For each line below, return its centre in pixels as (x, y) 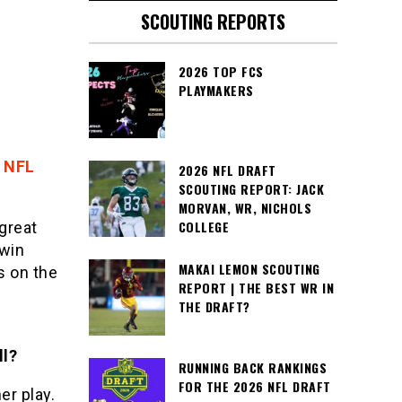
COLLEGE (203, 227)
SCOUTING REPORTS (213, 22)
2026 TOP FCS (221, 71)
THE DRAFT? (214, 306)
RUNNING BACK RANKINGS (252, 367)
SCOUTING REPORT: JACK (251, 189)
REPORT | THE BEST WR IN (256, 288)
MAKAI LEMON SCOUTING (249, 269)
